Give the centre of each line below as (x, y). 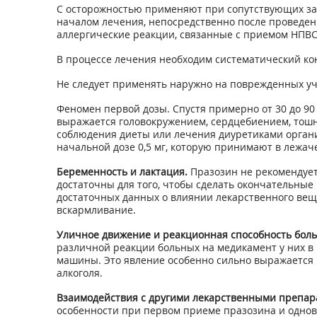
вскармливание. (96, 210)
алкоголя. (79, 273)
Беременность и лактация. (123, 172)
